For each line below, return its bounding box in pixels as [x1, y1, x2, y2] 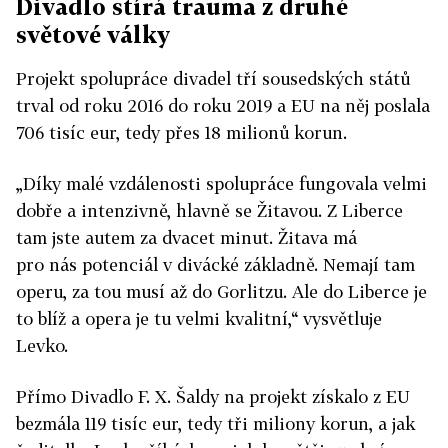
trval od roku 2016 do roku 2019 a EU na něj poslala [16, 95, 430, 116]
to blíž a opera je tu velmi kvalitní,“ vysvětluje [16, 308, 382, 329]
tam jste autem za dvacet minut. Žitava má [16, 227, 357, 248]
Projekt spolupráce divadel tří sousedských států [16, 68, 410, 89]
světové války [16, 21, 170, 48]
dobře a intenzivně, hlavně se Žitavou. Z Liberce [16, 200, 403, 221]
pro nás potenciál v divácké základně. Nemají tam [16, 254, 415, 275]
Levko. [16, 335, 68, 356]
